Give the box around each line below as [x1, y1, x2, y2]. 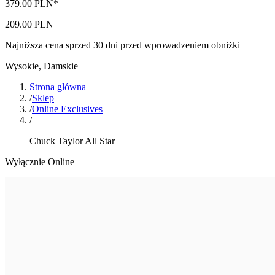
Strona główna [29, 82, 86, 92]
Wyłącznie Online [5, 157, 74, 167]
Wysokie [5, 61, 39, 71]
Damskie [44, 61, 78, 71]
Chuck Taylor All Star [29, 136, 115, 146]
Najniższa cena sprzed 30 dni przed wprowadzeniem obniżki [5, 40, 240, 50]
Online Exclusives [32, 104, 103, 114]
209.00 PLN [5, 19, 53, 29]
